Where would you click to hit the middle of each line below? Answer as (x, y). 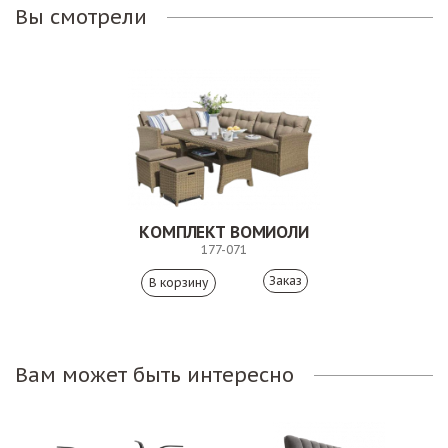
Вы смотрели (81, 17)
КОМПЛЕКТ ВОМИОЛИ (224, 232)
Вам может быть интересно (154, 375)
